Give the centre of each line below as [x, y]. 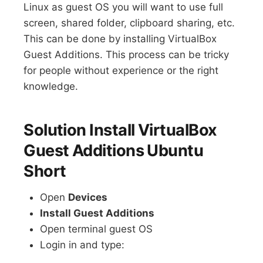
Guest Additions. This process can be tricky [127, 54]
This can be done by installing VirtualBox [120, 38]
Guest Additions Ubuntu [114, 151]
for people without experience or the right [121, 70]
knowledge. [51, 86]
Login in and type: [82, 245]
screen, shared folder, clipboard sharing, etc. [129, 23]
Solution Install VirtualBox [120, 130]
